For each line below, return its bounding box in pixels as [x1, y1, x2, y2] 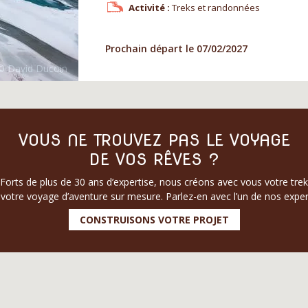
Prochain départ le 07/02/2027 [105, 42, 247, 56]
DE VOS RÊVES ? [89, 148, 219, 169]
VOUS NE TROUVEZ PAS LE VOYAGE [18, 129, 290, 150]
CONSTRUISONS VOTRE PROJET [79, 212, 229, 226]
